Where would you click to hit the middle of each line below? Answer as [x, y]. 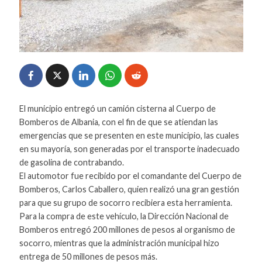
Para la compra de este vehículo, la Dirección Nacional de [124, 216]
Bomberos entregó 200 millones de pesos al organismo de [127, 230]
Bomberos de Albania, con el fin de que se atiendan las [118, 122]
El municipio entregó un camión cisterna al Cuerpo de [117, 109]
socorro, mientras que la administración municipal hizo [119, 243]
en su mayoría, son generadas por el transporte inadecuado [129, 149]
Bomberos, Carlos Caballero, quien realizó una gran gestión [129, 189]
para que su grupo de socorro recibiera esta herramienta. [125, 203]
